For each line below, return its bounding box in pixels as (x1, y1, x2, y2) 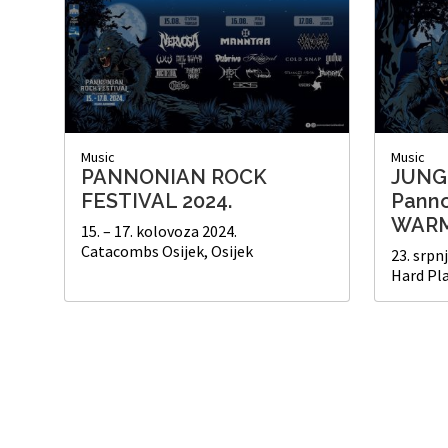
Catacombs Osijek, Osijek (81, 240, 253, 261)
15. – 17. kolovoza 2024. (81, 220, 237, 241)
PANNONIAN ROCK (81, 164, 267, 189)
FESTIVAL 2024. (81, 188, 232, 213)
